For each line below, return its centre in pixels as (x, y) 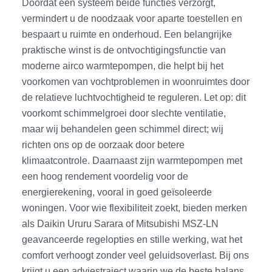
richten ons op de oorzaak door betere (104, 145)
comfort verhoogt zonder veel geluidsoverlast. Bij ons (136, 255)
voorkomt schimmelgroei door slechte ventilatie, (124, 113)
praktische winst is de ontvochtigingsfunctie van (124, 50)
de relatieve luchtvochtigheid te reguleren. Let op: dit (134, 97)
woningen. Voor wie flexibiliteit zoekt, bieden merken (135, 208)
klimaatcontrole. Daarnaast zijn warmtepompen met (132, 161)
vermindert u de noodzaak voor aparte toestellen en (132, 19)
